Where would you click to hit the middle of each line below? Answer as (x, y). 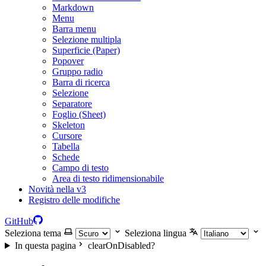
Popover (68, 61)
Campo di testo (80, 168)
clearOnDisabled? (120, 246)
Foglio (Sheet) (79, 114)
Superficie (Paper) (86, 50)
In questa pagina (45, 246)
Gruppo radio (77, 72)
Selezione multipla (87, 39)
